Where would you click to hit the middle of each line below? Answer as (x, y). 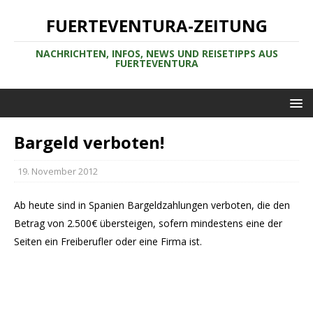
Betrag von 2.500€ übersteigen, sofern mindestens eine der (148, 223)
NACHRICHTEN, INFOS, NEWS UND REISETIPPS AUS (156, 53)
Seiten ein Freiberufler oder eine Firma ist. (108, 241)
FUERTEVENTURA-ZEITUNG (156, 26)
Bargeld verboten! (89, 142)
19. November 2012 (58, 171)
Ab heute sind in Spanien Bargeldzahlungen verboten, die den (152, 205)
